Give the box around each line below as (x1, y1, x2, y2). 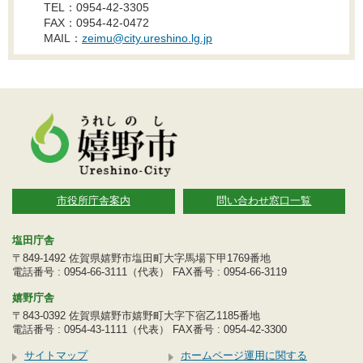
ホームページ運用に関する (181, 348, 308, 361)
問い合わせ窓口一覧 (216, 194, 312, 207)
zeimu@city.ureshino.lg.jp (82, 31, 212, 45)
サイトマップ (24, 348, 88, 361)
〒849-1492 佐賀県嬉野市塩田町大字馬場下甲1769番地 (12, 251, 271, 264)
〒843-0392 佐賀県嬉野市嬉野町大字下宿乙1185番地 (12, 309, 260, 322)
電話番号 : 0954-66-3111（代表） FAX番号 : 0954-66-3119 (12, 265, 287, 278)
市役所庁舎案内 (56, 194, 130, 207)
